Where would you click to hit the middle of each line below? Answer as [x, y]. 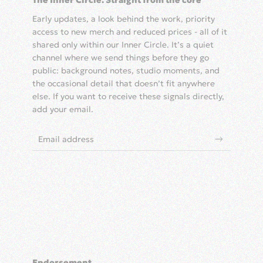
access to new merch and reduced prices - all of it [130, 32]
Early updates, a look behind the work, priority [124, 19]
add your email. [63, 109]
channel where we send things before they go [121, 58]
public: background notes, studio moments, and [126, 71]
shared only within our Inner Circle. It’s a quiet [123, 45]
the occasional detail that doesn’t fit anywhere [124, 84]
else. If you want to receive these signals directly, [128, 97]
